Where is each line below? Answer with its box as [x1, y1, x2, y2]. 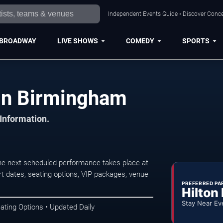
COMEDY [125, 36, 154, 45]
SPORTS [182, 36, 210, 45]
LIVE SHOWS [57, 36, 98, 45]
